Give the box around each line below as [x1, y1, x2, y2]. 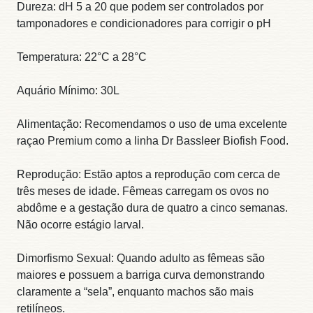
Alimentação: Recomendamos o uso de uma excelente [17, 117, 287, 130]
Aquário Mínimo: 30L [17, 84, 119, 96]
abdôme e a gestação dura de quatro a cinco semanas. [17, 201, 288, 214]
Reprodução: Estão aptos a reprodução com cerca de [17, 168, 280, 180]
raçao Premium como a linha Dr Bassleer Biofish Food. [17, 134, 289, 147]
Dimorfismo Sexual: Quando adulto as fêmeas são [17, 252, 265, 264]
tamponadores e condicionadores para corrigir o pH [17, 17, 271, 29]
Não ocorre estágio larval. [17, 218, 144, 231]
